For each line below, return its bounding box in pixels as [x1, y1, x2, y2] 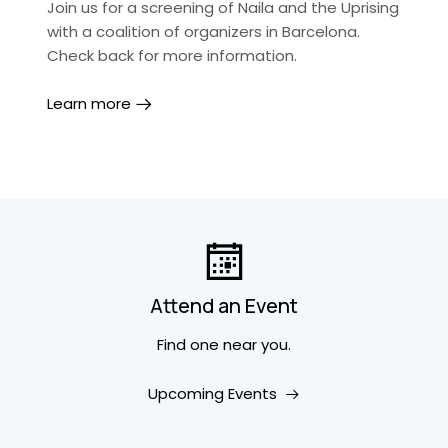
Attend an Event [150, 292, 298, 319]
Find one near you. [157, 334, 291, 355]
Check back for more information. [47, 45, 297, 66]
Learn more [47, 93, 131, 114]
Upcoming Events [148, 383, 277, 404]
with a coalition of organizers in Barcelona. [47, 21, 360, 42]
